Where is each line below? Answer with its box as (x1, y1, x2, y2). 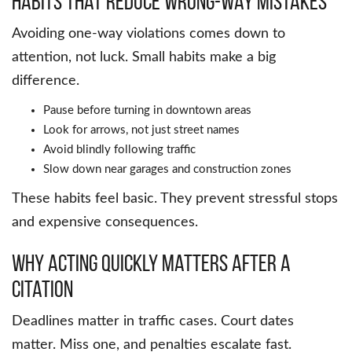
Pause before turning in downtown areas (43, 104, 251, 117)
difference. (12, 74, 79, 89)
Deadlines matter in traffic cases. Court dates (12, 314, 294, 329)
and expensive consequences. (12, 215, 198, 230)
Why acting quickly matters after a (12, 250, 291, 277)
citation (12, 276, 73, 302)
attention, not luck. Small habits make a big (12, 50, 276, 65)
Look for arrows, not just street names (43, 124, 240, 137)
